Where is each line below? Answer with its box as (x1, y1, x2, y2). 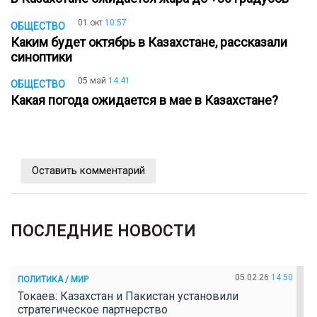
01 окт (78, 17, 103, 28)
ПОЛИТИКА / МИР (18, 274, 88, 284)
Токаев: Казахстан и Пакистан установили (18, 289, 238, 304)
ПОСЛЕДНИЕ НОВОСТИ (11, 222, 196, 241)
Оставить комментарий (32, 164, 145, 178)
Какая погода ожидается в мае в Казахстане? (11, 93, 284, 108)
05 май (78, 76, 106, 86)
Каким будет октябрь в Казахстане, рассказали (11, 34, 287, 50)
